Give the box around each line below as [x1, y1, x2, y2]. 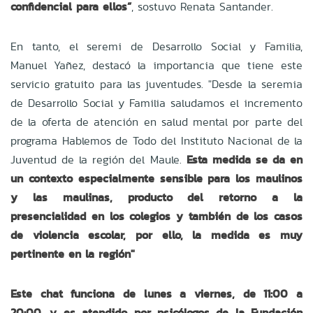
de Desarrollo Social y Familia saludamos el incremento [10, 94, 303, 111]
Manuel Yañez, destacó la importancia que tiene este [10, 57, 303, 73]
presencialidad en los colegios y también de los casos [10, 208, 303, 224]
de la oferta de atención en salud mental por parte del [10, 113, 303, 130]
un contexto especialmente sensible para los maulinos [10, 170, 303, 187]
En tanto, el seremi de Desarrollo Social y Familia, [10, 38, 303, 54]
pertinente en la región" [10, 245, 135, 262]
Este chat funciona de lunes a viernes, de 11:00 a [10, 285, 303, 302]
